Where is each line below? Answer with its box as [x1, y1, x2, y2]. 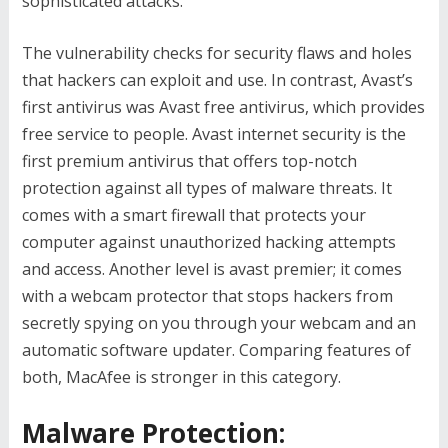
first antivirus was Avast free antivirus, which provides [21, 96, 425, 119]
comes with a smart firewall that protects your [21, 204, 366, 227]
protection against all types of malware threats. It [21, 177, 392, 200]
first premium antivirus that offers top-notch [21, 150, 357, 173]
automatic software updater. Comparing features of [21, 339, 411, 362]
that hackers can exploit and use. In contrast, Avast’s [21, 69, 413, 92]
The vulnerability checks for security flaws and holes [21, 42, 412, 65]
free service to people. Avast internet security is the [21, 123, 406, 146]
